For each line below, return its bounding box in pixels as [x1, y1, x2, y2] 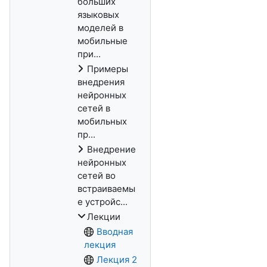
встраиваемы [77, 183, 135, 194]
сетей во [77, 170, 116, 181]
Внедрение [87, 144, 136, 155]
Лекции [87, 211, 120, 222]
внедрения [77, 76, 125, 88]
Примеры [87, 63, 128, 74]
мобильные [77, 35, 128, 46]
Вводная [97, 226, 133, 237]
